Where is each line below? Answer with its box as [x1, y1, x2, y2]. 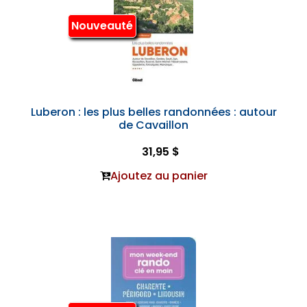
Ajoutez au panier [110, 168, 208, 184]
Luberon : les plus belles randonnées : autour [30, 104, 277, 120]
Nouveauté [71, 18, 133, 34]
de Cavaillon [119, 117, 188, 133]
